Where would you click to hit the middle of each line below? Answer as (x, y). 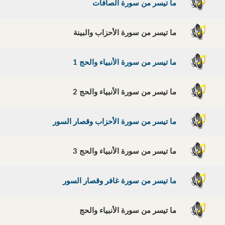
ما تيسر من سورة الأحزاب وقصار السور (116, 122)
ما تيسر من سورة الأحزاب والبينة (127, 33)
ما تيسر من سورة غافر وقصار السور (121, 181)
